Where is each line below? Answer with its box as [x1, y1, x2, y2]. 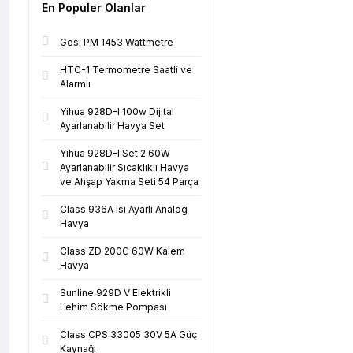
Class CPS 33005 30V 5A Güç [60, 329, 197, 340]
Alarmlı [60, 78, 91, 90]
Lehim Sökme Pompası [60, 301, 167, 313]
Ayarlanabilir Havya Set [60, 120, 165, 132]
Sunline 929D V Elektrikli [60, 287, 171, 299]
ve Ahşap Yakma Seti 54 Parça [60, 176, 199, 188]
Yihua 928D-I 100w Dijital [60, 106, 174, 117]
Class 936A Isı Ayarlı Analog [60, 203, 188, 215]
